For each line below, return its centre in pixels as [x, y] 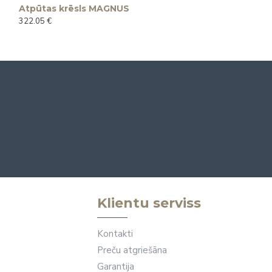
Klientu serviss [149, 203]
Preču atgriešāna [132, 250]
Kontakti [115, 234]
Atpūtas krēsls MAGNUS [74, 9]
